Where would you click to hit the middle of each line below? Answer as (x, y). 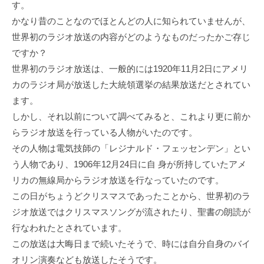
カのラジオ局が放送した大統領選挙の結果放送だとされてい (131, 84)
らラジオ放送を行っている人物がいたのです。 (105, 132)
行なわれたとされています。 (69, 227)
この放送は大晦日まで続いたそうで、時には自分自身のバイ (131, 243)
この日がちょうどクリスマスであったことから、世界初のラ (131, 196)
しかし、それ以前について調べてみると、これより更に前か (131, 116)
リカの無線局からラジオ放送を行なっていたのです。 (118, 180)
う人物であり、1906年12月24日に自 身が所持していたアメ (129, 164)
